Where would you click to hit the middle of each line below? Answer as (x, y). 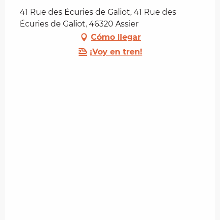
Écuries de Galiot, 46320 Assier (79, 24)
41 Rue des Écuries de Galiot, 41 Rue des (98, 12)
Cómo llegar (116, 37)
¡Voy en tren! (116, 52)
